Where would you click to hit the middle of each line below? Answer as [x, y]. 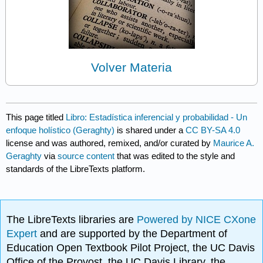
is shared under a [150, 130]
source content [86, 156]
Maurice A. [234, 143]
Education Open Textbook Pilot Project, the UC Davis [131, 248]
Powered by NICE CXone [197, 220]
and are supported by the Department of [134, 234]
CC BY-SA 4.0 [213, 130]
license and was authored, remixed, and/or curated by [110, 143]
